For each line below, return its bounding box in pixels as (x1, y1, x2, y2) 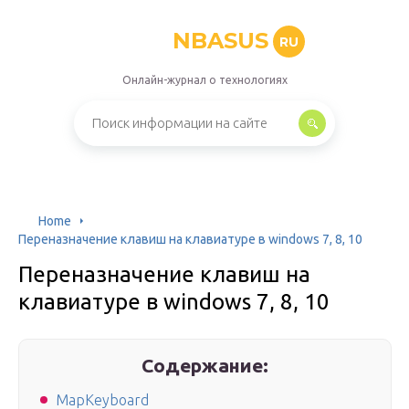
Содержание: (142, 354, 269, 376)
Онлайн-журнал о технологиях (121, 74, 288, 86)
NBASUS (173, 27, 268, 54)
